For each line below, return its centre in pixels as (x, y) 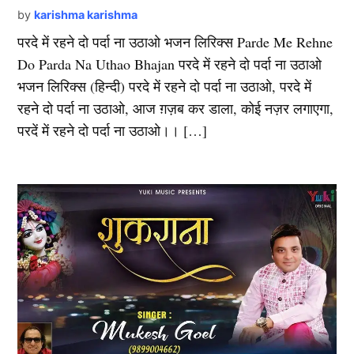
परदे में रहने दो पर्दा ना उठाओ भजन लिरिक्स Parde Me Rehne (175, 41)
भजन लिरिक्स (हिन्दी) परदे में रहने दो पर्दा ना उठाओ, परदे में (165, 86)
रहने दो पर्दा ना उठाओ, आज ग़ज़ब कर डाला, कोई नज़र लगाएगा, (176, 108)
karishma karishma (86, 14)
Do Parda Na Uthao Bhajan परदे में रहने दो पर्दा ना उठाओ (170, 64)
